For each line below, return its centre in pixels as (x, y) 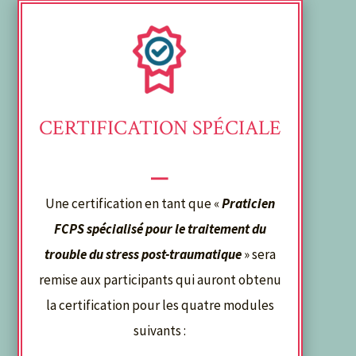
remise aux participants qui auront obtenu (160, 280)
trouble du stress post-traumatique (143, 255)
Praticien (248, 204)
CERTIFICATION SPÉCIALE (160, 128)
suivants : (160, 331)
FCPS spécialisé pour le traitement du (160, 229)
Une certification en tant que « (133, 204)
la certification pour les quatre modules (160, 306)
